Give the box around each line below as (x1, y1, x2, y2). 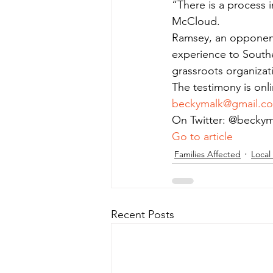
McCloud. (172, 15, 220, 28)
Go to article (172, 130, 233, 143)
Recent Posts (111, 208, 174, 221)
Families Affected (174, 148, 241, 160)
